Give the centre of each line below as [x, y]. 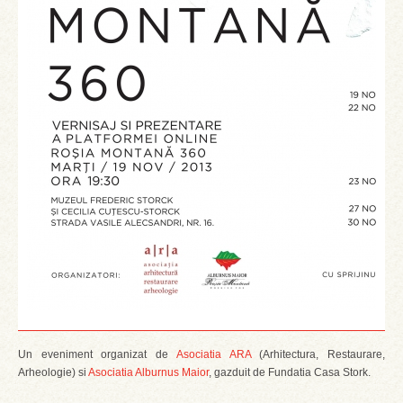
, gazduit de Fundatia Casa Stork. [291, 372]
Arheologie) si [53, 372]
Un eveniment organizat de [97, 354]
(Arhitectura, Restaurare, [318, 354]
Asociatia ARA [213, 354]
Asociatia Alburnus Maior [148, 372]
